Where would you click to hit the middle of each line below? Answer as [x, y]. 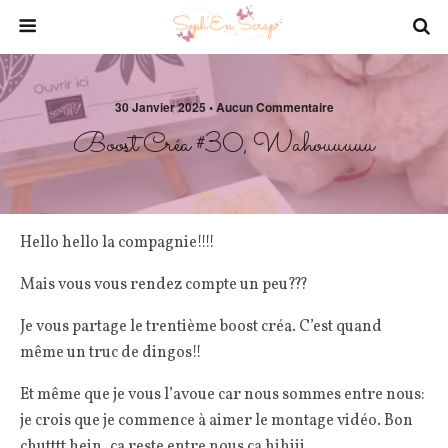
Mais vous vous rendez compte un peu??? [164, 285]
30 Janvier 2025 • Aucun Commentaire [224, 107]
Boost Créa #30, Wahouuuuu [224, 145]
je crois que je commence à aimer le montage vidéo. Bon [216, 421]
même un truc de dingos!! [111, 353]
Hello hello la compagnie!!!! [117, 243]
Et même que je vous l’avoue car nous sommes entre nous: [222, 395]
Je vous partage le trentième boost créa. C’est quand [201, 327]
